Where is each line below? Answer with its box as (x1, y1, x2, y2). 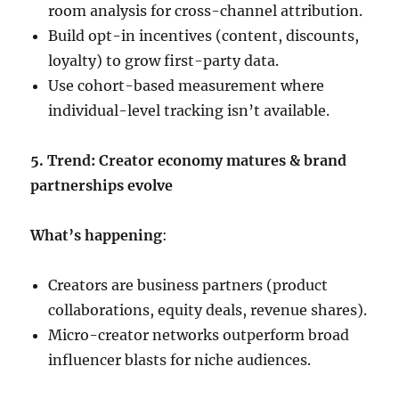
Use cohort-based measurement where (48, 77, 325, 95)
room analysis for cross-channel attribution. (48, 2, 363, 20)
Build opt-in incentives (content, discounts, (48, 27, 360, 45)
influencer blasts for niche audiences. (48, 351, 312, 370)
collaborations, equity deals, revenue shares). (48, 301, 368, 320)
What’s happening (30, 226, 163, 245)
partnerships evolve (30, 176, 174, 195)
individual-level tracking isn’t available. (48, 102, 330, 120)
